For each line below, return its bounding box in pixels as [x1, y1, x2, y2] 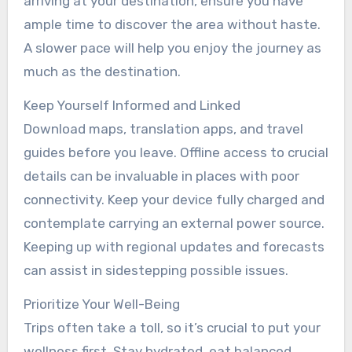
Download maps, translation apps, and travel [23, 120, 303, 137]
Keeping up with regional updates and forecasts [23, 238, 324, 255]
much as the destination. [23, 63, 181, 79]
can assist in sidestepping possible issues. [23, 262, 288, 278]
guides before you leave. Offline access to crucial [23, 144, 328, 160]
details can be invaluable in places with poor [23, 167, 299, 184]
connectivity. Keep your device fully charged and [23, 191, 324, 207]
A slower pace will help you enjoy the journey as [23, 39, 321, 56]
